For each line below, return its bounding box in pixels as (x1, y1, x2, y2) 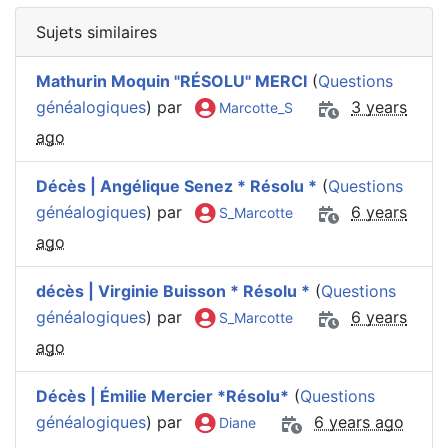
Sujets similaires (36, 21, 157, 42)
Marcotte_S (215, 98, 293, 116)
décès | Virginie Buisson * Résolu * (36, 280, 310, 301)
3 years (351, 96, 407, 117)
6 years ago (314, 411, 404, 432)
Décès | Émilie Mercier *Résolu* (36, 385, 289, 406)
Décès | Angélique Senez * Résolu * (36, 175, 317, 196)
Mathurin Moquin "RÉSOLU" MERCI (36, 70, 307, 91)
